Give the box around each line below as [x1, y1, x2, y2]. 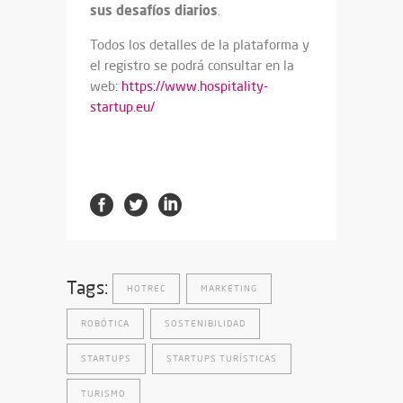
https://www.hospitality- [121, 77, 268, 95]
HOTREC [126, 282, 166, 294]
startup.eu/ [90, 98, 155, 116]
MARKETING [200, 282, 257, 294]
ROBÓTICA [81, 317, 130, 329]
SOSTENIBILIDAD [165, 317, 246, 329]
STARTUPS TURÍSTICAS [166, 352, 277, 364]
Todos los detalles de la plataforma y [90, 36, 309, 54]
